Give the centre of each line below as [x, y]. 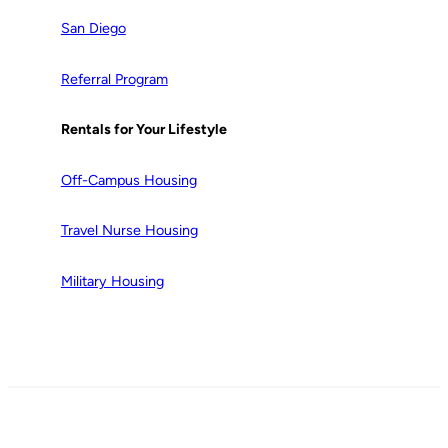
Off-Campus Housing [128, 179]
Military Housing [112, 280]
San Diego [93, 28]
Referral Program [114, 78]
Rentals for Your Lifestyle [143, 129]
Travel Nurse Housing [129, 230]
